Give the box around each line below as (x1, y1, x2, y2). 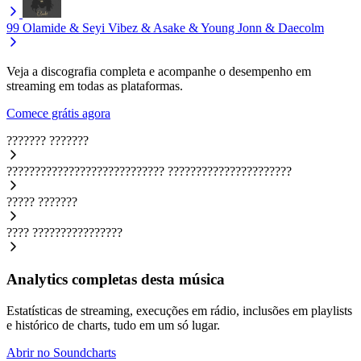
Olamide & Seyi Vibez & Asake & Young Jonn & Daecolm (23, 20, 324, 35)
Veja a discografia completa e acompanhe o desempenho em (6, 64, 311, 78)
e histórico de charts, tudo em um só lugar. (6, 318, 220, 333)
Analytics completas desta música (6, 271, 225, 288)
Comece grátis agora (6, 106, 110, 120)
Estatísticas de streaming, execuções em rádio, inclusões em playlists (6, 304, 352, 318)
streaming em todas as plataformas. (6, 78, 183, 93)
